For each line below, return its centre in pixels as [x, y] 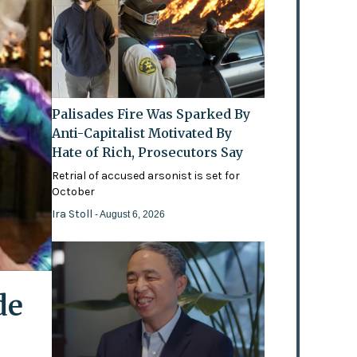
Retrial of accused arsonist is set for [146, 175]
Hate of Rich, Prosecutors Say [148, 152]
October [74, 191]
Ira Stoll [74, 214]
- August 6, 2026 [130, 214]
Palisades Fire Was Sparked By [151, 114]
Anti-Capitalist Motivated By [142, 133]
